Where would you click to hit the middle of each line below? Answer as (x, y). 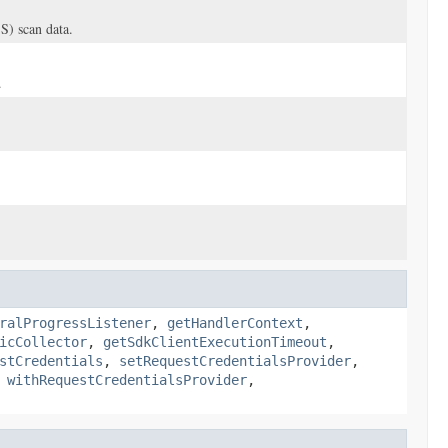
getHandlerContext (235, 323)
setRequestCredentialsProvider (235, 361)
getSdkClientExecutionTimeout (215, 342)
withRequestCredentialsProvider (127, 380)
